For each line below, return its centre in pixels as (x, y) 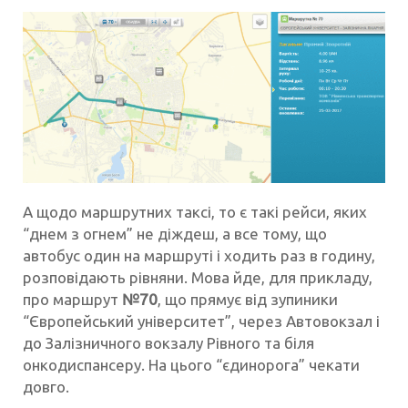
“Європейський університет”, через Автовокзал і (201, 321)
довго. (46, 387)
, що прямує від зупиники (248, 300)
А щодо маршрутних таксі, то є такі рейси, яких (195, 212)
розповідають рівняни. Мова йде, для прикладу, (198, 278)
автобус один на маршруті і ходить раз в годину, (199, 256)
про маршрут (72, 300)
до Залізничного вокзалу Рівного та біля (168, 343)
